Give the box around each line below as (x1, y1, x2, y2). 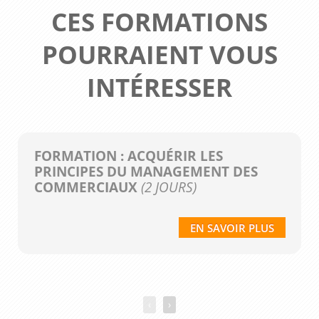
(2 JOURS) (137, 178, 197, 197)
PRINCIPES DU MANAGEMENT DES (33, 162, 258, 181)
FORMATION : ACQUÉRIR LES (33, 147, 223, 165)
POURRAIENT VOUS (41, 37, 278, 71)
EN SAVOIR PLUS (189, 221, 274, 236)
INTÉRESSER (87, 70, 232, 104)
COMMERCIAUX (33, 178, 137, 197)
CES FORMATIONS (51, 4, 268, 38)
